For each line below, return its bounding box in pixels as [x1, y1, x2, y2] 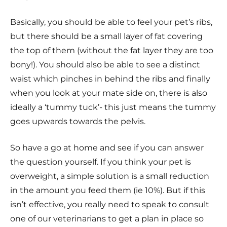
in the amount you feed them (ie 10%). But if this [10, 185, 205, 195]
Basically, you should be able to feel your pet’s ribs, [10, 17, 212, 27]
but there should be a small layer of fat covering [10, 31, 203, 41]
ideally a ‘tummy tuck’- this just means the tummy [10, 102, 216, 112]
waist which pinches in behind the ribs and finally [10, 73, 210, 84]
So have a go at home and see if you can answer [10, 142, 204, 153]
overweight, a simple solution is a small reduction [10, 171, 209, 181]
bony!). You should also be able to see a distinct [10, 59, 200, 69]
